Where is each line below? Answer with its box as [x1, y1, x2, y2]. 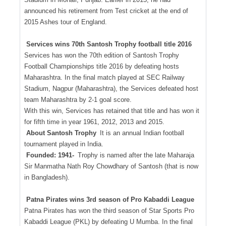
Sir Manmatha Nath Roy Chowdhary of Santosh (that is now [24, 162, 198, 170]
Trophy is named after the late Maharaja [76, 151, 194, 159]
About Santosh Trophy [26, 129, 98, 137]
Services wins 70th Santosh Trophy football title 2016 [26, 40, 192, 48]
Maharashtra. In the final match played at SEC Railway [24, 73, 185, 81]
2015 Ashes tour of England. [24, 18, 107, 26]
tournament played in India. [24, 140, 103, 148]
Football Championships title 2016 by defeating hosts [24, 62, 179, 70]
